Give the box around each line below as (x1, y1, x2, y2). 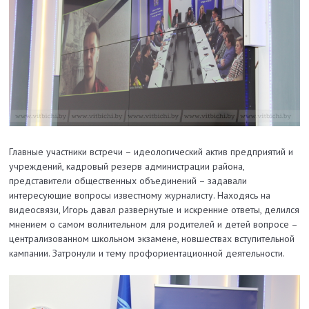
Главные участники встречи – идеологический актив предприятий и (9, 145, 294, 158)
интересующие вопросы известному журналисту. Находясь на (9, 188, 271, 201)
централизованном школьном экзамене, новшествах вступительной (9, 232, 295, 245)
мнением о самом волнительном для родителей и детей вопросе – (9, 217, 298, 230)
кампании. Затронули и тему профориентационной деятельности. (9, 246, 286, 259)
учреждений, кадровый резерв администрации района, (9, 159, 245, 172)
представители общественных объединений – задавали (9, 174, 248, 187)
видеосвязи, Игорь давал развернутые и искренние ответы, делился (9, 203, 300, 216)
